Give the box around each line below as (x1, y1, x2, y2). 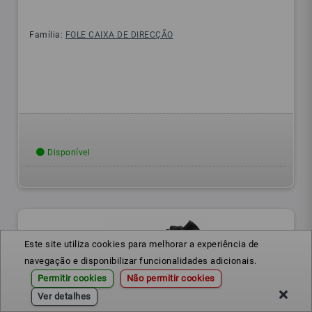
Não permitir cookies (126, 273, 215, 283)
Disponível (45, 148, 91, 158)
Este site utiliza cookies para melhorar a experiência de (24, 239, 259, 249)
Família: (29, 30, 65, 40)
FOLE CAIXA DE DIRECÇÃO (65, 30, 173, 40)
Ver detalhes (37, 291, 91, 302)
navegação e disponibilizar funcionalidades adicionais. (24, 256, 257, 266)
